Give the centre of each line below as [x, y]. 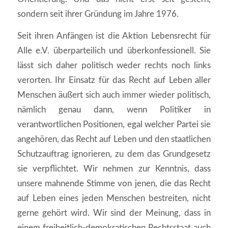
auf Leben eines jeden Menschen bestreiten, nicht [114, 198]
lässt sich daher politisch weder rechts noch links [114, 66]
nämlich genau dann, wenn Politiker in [114, 110]
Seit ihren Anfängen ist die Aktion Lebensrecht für [114, 36]
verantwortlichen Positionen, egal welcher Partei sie [114, 125]
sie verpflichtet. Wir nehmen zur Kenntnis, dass [114, 169]
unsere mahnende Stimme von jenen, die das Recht [114, 184]
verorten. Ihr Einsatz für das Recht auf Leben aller [114, 80]
